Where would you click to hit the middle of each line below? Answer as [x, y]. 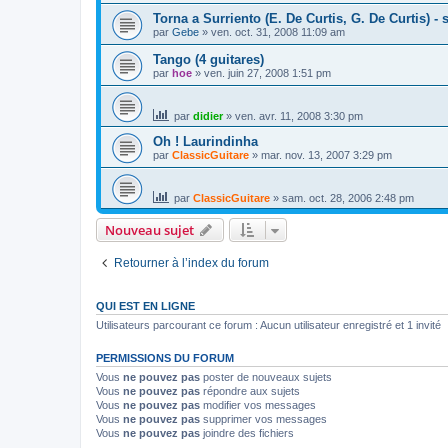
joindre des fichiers [247, 432]
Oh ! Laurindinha [205, 141]
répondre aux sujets [250, 390]
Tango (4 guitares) [208, 59]
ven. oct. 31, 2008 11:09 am [278, 31]
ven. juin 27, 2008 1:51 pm [267, 72]
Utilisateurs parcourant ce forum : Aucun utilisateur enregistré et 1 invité [268, 324]
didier [208, 115]
